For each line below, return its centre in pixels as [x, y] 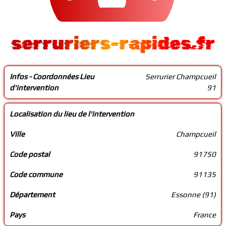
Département [33, 194]
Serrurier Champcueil [181, 76]
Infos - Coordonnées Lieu [52, 76]
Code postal [30, 154]
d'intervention [34, 88]
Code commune [36, 174]
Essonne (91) [194, 194]
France [205, 215]
